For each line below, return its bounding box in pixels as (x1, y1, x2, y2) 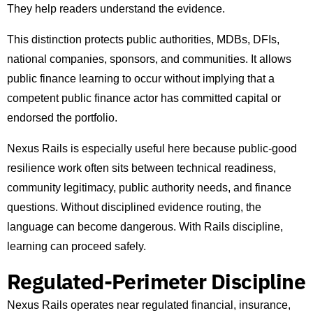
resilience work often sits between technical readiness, (7, 162, 276, 175)
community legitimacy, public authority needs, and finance (7, 182, 291, 194)
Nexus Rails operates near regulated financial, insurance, (7, 299, 291, 312)
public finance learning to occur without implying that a (7, 73, 275, 85)
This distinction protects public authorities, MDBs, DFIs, (7, 34, 279, 46)
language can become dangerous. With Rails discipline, (7, 221, 283, 233)
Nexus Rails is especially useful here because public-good (7, 143, 297, 155)
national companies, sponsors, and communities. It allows (7, 53, 291, 66)
